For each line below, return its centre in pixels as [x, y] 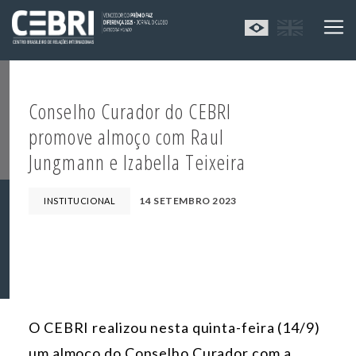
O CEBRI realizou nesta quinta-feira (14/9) [174, 328]
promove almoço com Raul [126, 137]
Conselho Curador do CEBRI [130, 112]
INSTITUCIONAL [80, 201]
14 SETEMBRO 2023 [188, 201]
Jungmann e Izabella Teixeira [137, 163]
